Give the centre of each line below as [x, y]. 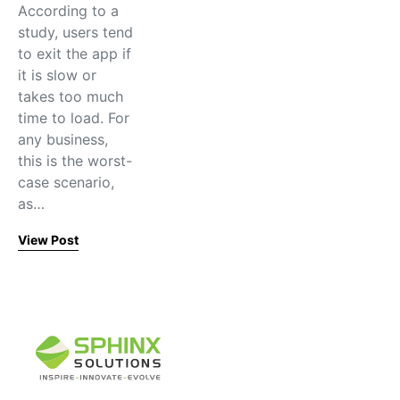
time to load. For [74, 118]
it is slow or [57, 75]
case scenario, [66, 182]
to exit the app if [75, 54]
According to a [68, 11]
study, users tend [75, 32]
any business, [63, 139]
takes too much [71, 96]
